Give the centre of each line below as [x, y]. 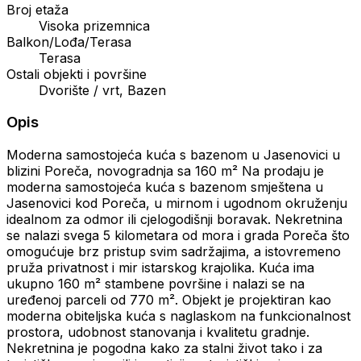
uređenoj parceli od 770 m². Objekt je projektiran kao [169, 300]
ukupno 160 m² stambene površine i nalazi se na [156, 284]
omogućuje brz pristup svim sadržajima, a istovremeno [174, 252]
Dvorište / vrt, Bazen [102, 90]
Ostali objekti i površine [77, 74]
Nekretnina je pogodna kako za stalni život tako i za [164, 349]
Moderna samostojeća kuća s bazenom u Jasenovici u [173, 155]
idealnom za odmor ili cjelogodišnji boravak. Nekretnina [174, 220]
